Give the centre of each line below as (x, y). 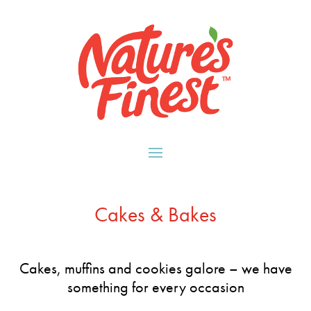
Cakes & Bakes (155, 215)
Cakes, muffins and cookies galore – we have (155, 268)
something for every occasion (155, 287)
